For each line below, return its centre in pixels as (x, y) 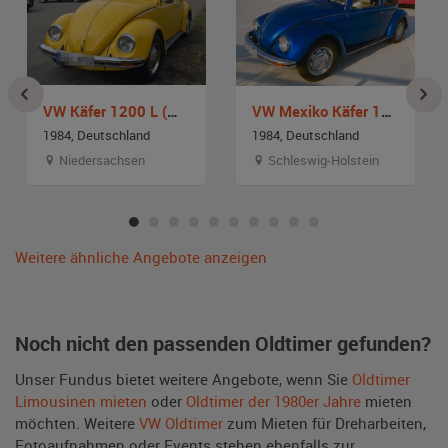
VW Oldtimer (181, 422)
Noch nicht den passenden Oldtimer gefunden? (223, 343)
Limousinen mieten (81, 400)
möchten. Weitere (77, 422)
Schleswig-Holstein (322, 159)
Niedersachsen (100, 159)
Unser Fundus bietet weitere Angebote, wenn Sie (183, 378)
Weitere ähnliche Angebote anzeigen (141, 256)
